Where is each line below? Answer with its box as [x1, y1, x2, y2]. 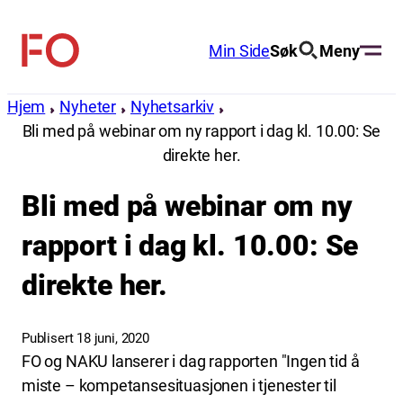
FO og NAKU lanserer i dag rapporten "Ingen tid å [22, 351, 360, 371]
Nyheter [59, 97, 117, 116]
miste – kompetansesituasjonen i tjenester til [22, 375, 336, 395]
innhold [6, 58, 58, 76]
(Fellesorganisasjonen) [21, 81, 229, 105]
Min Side [209, 40, 270, 60]
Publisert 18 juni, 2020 [22, 329, 149, 346]
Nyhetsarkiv [130, 97, 215, 116]
